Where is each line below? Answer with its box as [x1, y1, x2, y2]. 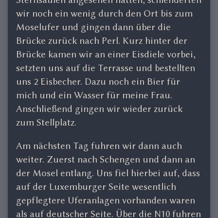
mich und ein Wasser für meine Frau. [16, 89, 172, 101]
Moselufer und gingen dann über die [16, 21, 171, 33]
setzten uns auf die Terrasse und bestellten [16, 62, 195, 73]
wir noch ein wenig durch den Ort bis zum [16, 7, 193, 19]
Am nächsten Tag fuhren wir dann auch [16, 140, 182, 151]
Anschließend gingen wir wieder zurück [16, 103, 182, 114]
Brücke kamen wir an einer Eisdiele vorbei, [16, 48, 196, 60]
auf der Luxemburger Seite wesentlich [16, 181, 176, 192]
